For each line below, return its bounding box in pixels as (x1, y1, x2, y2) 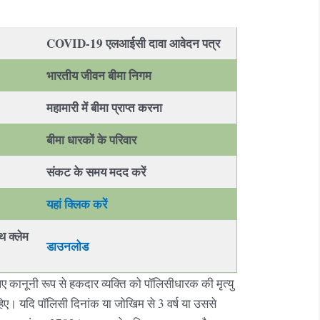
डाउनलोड (46, 236, 89, 255)
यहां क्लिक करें (46, 194, 108, 213)
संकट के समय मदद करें (46, 162, 146, 181)
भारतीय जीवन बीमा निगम (46, 66, 152, 84)
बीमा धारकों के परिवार (46, 130, 137, 149)
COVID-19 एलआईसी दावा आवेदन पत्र (46, 34, 221, 52)
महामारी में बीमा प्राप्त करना (46, 98, 163, 116)
